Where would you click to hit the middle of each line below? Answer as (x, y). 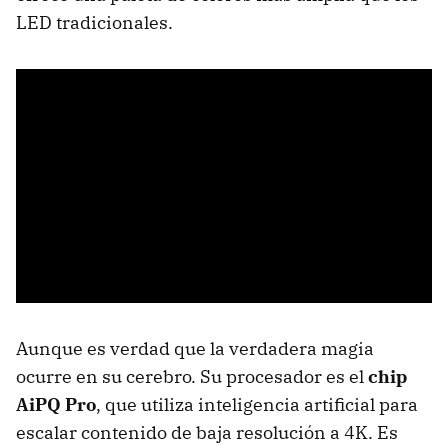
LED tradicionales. (94, 23)
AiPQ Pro (56, 405)
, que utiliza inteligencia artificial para (257, 405)
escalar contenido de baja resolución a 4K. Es (207, 433)
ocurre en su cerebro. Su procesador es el (192, 377)
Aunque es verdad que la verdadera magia (195, 349)
